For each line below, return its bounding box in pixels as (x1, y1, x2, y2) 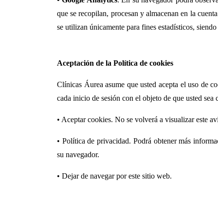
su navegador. (57, 150, 99, 159)
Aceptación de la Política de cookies (57, 59, 173, 67)
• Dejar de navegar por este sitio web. (57, 172, 172, 180)
